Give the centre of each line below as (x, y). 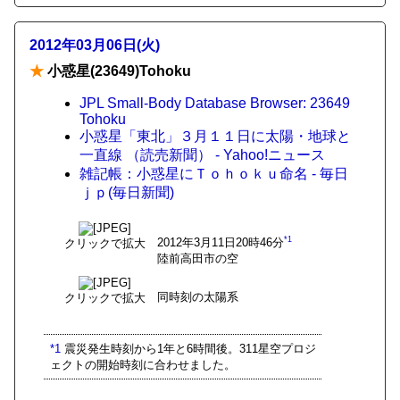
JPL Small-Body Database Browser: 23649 (215, 103)
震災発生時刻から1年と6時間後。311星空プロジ (188, 348)
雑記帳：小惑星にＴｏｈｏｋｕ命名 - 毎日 (214, 174)
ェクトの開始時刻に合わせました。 (142, 364)
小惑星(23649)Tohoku (117, 71)
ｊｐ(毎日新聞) (127, 192)
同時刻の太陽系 (197, 297)
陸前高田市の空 (197, 259)
